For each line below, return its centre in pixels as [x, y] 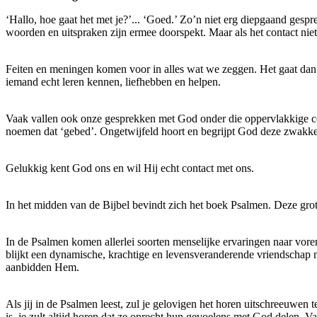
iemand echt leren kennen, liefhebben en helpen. [113, 82]
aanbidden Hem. [42, 267]
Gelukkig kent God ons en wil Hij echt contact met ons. [130, 168]
